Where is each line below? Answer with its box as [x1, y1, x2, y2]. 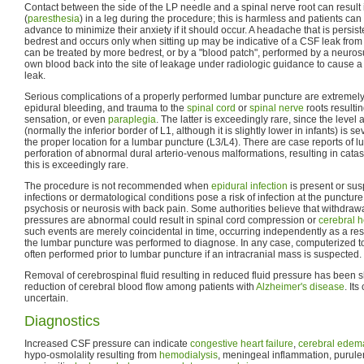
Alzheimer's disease [256, 280, 344, 292]
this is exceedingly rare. [24, 158, 128, 171]
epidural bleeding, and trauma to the [24, 102, 187, 114]
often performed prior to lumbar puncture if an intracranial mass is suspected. [24, 248, 362, 260]
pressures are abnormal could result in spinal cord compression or [24, 214, 318, 226]
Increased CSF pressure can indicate [24, 337, 190, 349]
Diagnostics [24, 312, 100, 329]
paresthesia [28, 12, 80, 24]
